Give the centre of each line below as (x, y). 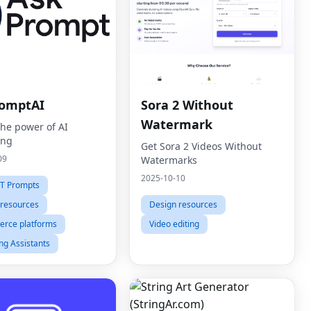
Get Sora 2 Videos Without (201, 146)
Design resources (183, 204)
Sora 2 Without (187, 105)
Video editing (174, 224)
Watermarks (169, 160)
